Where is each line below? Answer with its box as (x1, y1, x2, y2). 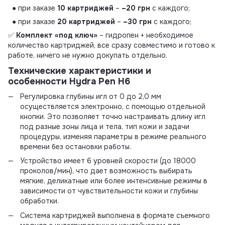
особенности (8, 76, 69, 87)
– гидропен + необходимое (97, 31, 193, 40)
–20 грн (122, 4, 150, 13)
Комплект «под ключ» (16, 31, 97, 40)
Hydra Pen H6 (69, 76, 130, 87)
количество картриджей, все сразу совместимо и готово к (8, 41, 215, 50)
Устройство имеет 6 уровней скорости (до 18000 (20, 156, 196, 166)
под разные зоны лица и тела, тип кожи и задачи (20, 122, 189, 131)
